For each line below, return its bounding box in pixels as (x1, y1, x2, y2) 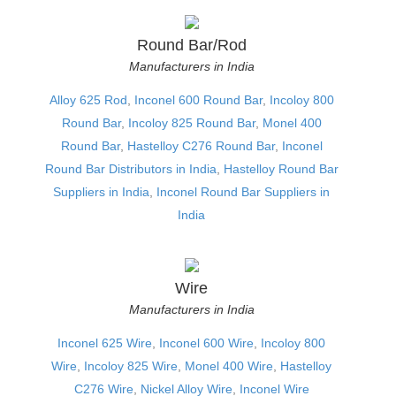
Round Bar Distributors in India (44, 161, 217, 176)
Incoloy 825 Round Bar (127, 115, 255, 130)
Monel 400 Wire (185, 358, 273, 373)
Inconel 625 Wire (57, 335, 152, 350)
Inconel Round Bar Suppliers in (156, 184, 330, 199)
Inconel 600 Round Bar (133, 92, 263, 107)
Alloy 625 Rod (49, 92, 127, 107)
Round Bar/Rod (136, 35, 247, 54)
